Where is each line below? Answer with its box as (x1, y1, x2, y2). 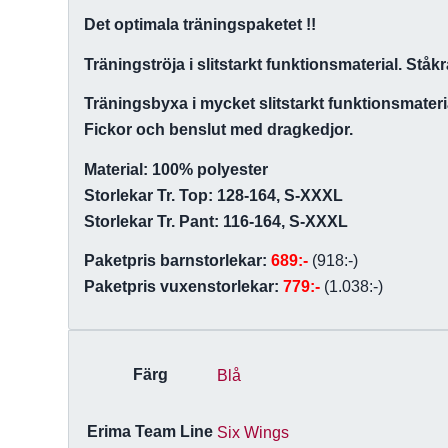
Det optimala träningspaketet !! (84, 16, 317, 34)
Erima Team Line (87, 423, 214, 441)
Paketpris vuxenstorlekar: (84, 278, 284, 296)
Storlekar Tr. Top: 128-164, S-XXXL (84, 186, 344, 204)
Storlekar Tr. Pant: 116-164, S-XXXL (84, 212, 349, 230)
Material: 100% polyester (84, 160, 269, 178)
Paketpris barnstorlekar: (84, 252, 272, 270)
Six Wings (217, 423, 290, 441)
